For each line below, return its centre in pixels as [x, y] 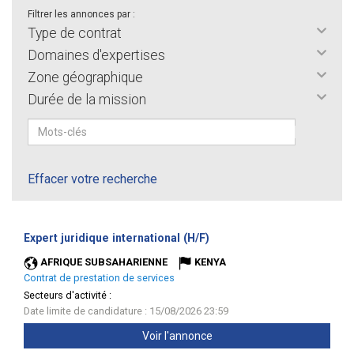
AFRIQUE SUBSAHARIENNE [104, 262]
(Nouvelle [234, 237]
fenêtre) [231, 249]
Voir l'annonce [177, 336]
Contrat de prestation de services [99, 278]
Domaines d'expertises [96, 55]
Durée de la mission [87, 100]
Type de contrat [75, 33]
